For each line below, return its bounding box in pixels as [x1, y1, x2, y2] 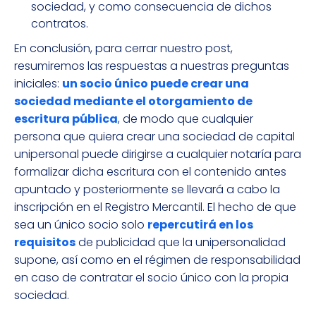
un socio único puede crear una [62, 75, 249, 92]
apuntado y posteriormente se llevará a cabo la [14, 181, 280, 198]
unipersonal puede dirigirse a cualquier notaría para [14, 146, 301, 163]
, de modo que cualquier [118, 111, 253, 128]
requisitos [14, 234, 75, 251]
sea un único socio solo [14, 217, 147, 233]
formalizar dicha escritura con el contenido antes [14, 164, 286, 181]
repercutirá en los [147, 217, 253, 233]
